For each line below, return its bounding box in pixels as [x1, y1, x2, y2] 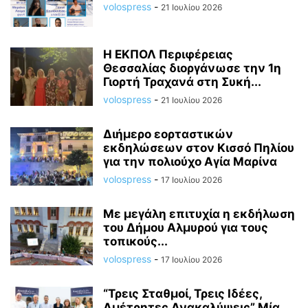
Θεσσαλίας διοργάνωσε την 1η [103, 60, 281, 75]
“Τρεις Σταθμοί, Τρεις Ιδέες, [103, 286, 262, 300]
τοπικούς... [103, 234, 168, 248]
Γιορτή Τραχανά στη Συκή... [103, 74, 261, 89]
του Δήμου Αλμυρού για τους [103, 220, 268, 234]
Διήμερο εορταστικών [103, 126, 233, 141]
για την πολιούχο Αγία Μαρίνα [103, 154, 277, 168]
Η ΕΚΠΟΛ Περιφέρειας [103, 47, 233, 61]
